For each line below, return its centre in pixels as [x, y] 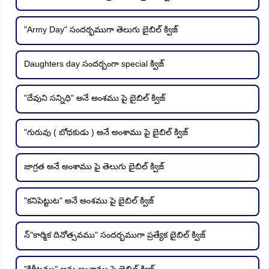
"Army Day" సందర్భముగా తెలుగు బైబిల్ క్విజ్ [101, 29]
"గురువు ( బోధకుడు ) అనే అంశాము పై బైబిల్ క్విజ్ [106, 132]
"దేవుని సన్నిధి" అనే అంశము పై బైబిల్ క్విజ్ [95, 98]
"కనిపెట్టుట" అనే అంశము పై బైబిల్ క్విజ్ [89, 200]
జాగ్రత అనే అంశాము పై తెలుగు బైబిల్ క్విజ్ [94, 166]
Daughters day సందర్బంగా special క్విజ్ [94, 63]
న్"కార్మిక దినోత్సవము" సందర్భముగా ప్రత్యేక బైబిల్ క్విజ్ [115, 234]
